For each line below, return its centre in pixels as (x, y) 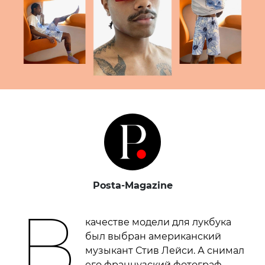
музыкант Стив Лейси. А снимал (165, 251)
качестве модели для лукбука (159, 222)
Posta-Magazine (132, 186)
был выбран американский (153, 237)
